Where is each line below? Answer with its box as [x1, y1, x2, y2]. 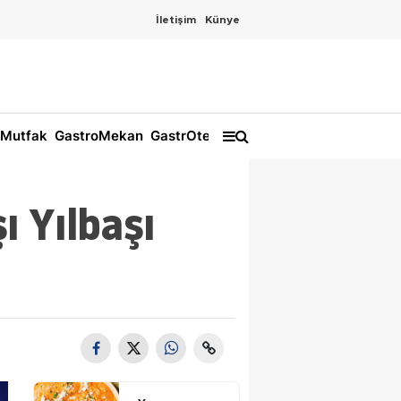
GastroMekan [51, 127, 143, 145]
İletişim [156, 14, 196, 25]
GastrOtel [147, 127, 214, 145]
